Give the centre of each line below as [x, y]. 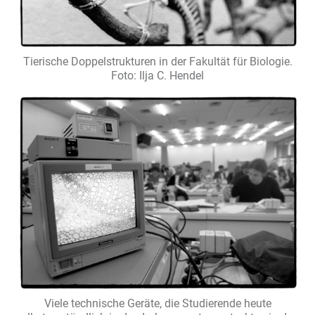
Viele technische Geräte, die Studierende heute [157, 304]
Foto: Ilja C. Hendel [157, 75]
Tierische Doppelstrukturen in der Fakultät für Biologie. [157, 61]
